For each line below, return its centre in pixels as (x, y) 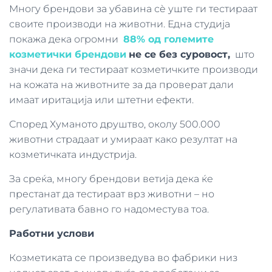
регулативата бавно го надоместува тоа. (109, 209)
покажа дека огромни (66, 39)
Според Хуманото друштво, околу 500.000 (115, 124)
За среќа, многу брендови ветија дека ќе (111, 179)
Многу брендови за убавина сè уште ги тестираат (133, 9)
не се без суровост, (179, 54)
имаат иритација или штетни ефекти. (103, 100)
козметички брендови (68, 54)
